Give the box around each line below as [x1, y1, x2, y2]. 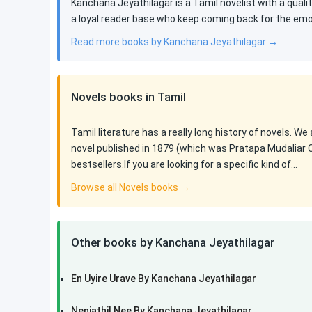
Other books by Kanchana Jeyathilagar [71, 235, 274, 249]
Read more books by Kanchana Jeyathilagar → [71, 36, 278, 47]
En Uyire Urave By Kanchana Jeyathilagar [71, 273, 256, 284]
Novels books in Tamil [71, 90, 186, 104]
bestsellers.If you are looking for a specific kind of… [71, 159, 297, 170]
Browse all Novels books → [71, 182, 190, 193]
